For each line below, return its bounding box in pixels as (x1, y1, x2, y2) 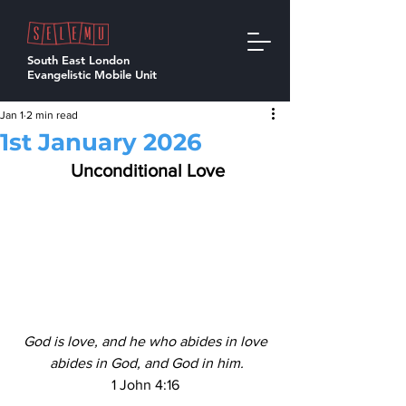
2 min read (26, 109, 78, 121)
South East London (27, 53, 130, 67)
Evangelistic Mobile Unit (27, 67, 157, 82)
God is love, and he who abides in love (23, 333, 267, 349)
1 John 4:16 (111, 376, 179, 392)
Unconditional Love (70, 160, 229, 180)
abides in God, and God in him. (50, 354, 244, 371)
